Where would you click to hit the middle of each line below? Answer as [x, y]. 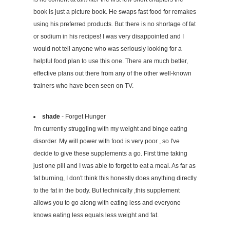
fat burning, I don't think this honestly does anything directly [115, 178]
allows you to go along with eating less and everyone [107, 203]
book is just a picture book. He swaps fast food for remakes [115, 12]
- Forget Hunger [83, 116]
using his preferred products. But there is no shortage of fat [114, 24]
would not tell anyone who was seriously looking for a [108, 49]
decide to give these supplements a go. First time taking [110, 153]
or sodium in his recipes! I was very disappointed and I [109, 36]
